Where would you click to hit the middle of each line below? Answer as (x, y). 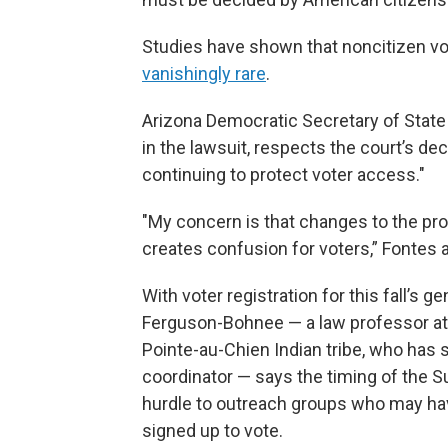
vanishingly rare (204, 73)
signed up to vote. (212, 430)
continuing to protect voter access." (283, 174)
